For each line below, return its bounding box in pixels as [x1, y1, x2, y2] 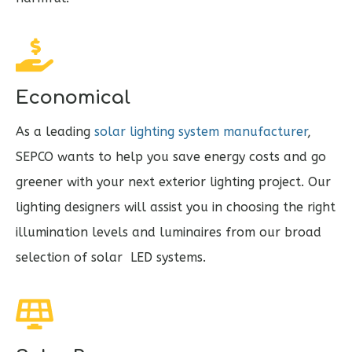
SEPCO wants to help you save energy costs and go [16, 149, 326, 165]
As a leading [16, 124, 94, 140]
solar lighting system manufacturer [94, 124, 307, 140]
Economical [16, 87, 130, 109]
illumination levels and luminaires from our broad [16, 225, 321, 240]
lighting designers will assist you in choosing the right [16, 200, 335, 215]
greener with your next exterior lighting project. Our [16, 174, 331, 190]
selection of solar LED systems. [16, 250, 206, 266]
